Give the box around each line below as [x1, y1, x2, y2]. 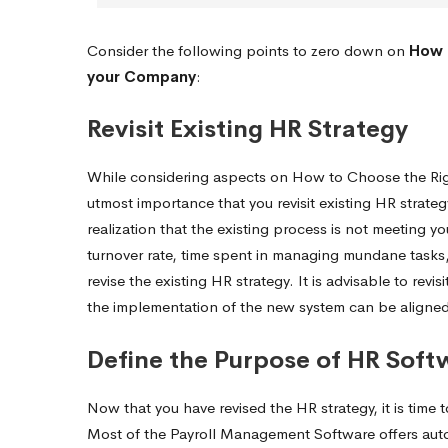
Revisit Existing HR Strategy [87, 114, 408, 145]
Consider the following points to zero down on [87, 40, 409, 60]
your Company [87, 66, 196, 86]
